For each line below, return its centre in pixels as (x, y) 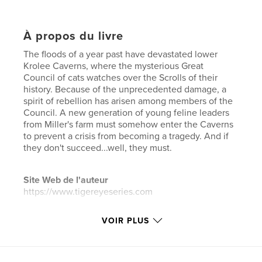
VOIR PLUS (125, 220)
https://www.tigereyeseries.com (88, 192)
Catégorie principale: (68, 245)
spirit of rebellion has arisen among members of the (128, 101)
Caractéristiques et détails (101, 227)
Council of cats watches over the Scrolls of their (121, 77)
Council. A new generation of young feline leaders (127, 113)
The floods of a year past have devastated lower (121, 54)
